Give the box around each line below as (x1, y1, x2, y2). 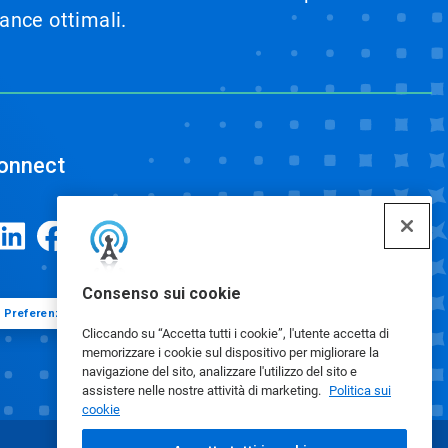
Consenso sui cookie (82, 284, 241, 303)
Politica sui (329, 383, 391, 398)
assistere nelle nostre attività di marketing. (82, 383, 324, 398)
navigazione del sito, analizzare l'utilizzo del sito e (82, 364, 357, 379)
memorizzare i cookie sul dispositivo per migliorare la (82, 345, 379, 360)
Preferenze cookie (3, 306, 113, 320)
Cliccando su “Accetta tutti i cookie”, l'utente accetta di (82, 326, 389, 341)
